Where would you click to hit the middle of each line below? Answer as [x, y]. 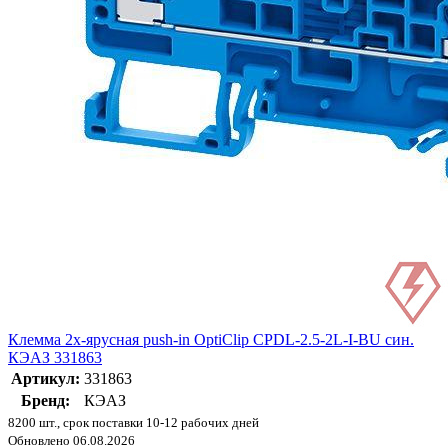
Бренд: [45, 401]
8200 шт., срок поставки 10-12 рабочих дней [133, 423]
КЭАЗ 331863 [55, 358]
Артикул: [45, 379]
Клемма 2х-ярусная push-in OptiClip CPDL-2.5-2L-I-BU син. [211, 340]
